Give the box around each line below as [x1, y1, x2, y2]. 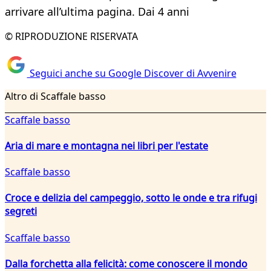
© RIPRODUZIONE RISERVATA [5, 30, 138, 44]
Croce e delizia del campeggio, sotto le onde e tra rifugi [5, 191, 257, 205]
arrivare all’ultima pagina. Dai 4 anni [5, 4, 189, 19]
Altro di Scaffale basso [5, 89, 106, 103]
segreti [5, 204, 37, 218]
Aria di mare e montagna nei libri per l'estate [5, 139, 208, 152]
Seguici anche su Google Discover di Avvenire [27, 66, 237, 80]
